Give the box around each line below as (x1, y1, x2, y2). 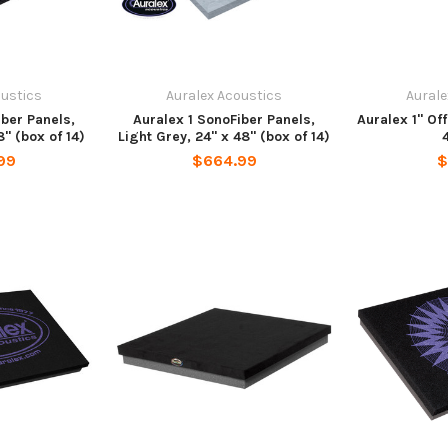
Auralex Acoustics (166, 87, 282, 105)
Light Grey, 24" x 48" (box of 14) (118, 128, 330, 146)
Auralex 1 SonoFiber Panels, (133, 111, 315, 129)
